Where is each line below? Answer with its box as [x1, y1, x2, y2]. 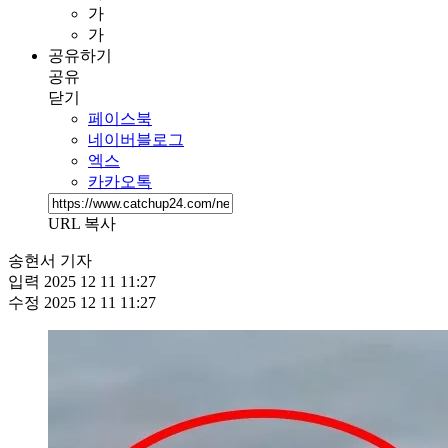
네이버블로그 [88, 130, 184, 148]
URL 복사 [48, 214, 116, 232]
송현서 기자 [8, 251, 92, 269]
